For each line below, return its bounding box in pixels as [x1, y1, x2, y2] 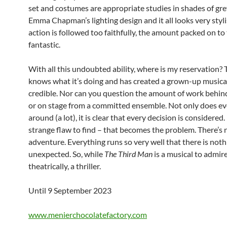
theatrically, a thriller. [28, 161, 101, 171]
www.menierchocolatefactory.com [28, 210, 147, 219]
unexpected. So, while [28, 149, 104, 159]
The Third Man [104, 149, 153, 159]
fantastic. [28, 40, 60, 49]
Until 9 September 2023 [28, 185, 111, 195]
